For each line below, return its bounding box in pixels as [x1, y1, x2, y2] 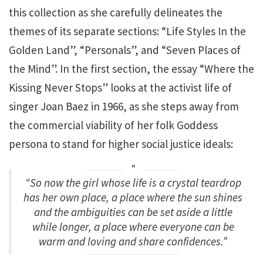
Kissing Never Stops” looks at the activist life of [9, 80, 232, 95]
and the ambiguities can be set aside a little [33, 205, 232, 219]
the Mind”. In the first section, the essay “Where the [9, 61, 254, 76]
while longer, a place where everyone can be [32, 220, 234, 234]
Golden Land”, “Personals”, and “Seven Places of [9, 42, 241, 57]
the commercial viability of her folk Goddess [9, 117, 218, 132]
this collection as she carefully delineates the [9, 5, 222, 19]
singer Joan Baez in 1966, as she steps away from [9, 99, 239, 113]
